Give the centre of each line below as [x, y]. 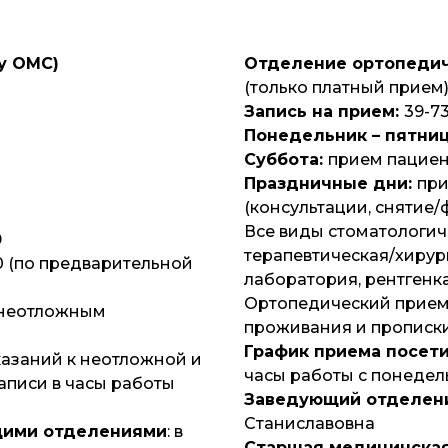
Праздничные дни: [330, 183]
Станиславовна [309, 423]
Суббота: [286, 159]
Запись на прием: [324, 111]
